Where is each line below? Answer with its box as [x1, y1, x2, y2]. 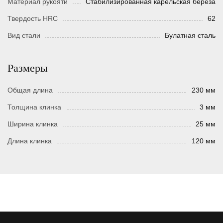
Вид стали [7, 31, 40, 40]
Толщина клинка [7, 103, 61, 111]
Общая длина [7, 86, 53, 95]
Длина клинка [7, 137, 52, 145]
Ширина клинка [7, 120, 58, 128]
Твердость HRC [7, 14, 58, 23]
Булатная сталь [165, 31, 216, 40]
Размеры [7, 62, 48, 75]
